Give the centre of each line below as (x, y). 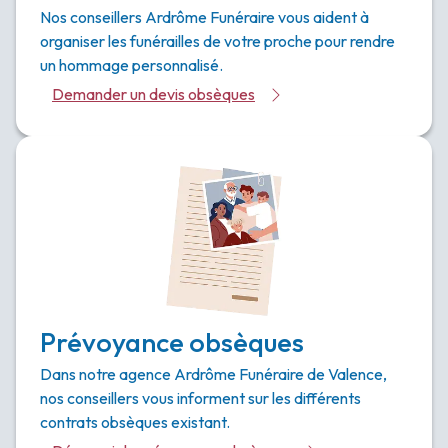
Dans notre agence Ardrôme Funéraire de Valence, (213, 374)
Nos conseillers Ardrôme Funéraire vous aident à (204, 17)
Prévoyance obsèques (172, 342)
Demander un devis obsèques (153, 94)
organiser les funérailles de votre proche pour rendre (217, 41)
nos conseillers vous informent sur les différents (200, 398)
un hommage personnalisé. (131, 65)
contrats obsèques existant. (135, 422)
